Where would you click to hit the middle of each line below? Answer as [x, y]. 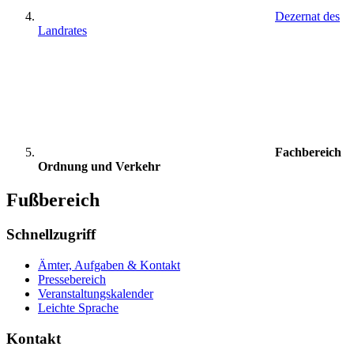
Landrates [62, 30]
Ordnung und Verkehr [99, 166]
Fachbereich [308, 152]
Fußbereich [53, 200]
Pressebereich [72, 280]
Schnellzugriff [51, 235]
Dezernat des [307, 16]
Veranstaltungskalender [96, 294]
